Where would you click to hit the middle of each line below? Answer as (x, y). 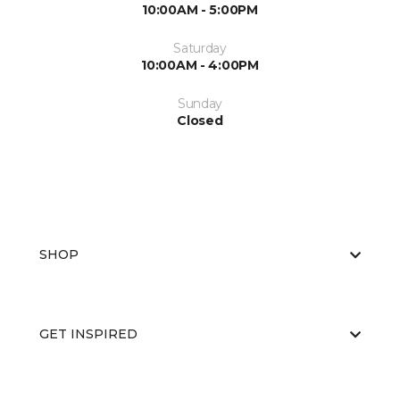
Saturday (200, 49)
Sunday (200, 104)
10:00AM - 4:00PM (200, 66)
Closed (200, 121)
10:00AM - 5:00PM (200, 10)
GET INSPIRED (88, 334)
